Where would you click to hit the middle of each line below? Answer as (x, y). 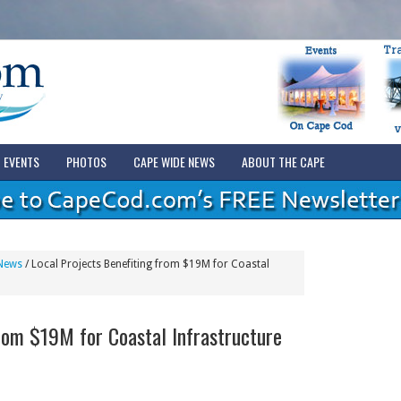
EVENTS (21, 162)
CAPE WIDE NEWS (174, 162)
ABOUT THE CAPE (283, 162)
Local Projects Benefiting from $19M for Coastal (149, 264)
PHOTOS (86, 162)
